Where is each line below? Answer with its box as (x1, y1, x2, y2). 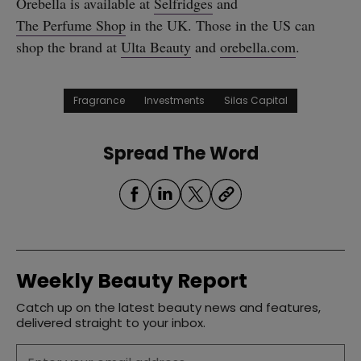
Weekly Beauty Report (16, 267, 247, 296)
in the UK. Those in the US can (126, 15, 315, 35)
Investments (144, 93, 205, 108)
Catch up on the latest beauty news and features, (16, 299, 321, 317)
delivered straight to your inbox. (16, 314, 205, 332)
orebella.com (220, 36, 296, 56)
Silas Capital (224, 93, 288, 108)
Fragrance (73, 93, 125, 108)
